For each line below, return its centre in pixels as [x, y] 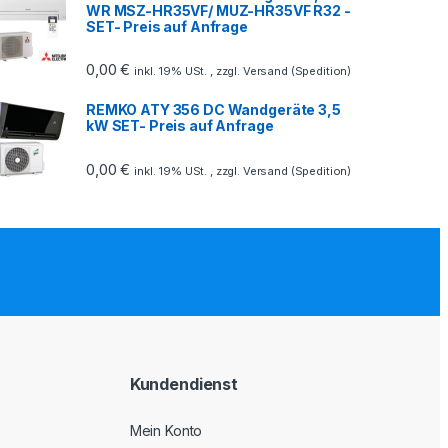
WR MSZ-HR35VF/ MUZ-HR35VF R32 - [218, 11]
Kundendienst [184, 384]
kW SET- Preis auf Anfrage [180, 126]
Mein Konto [166, 431]
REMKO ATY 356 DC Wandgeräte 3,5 [213, 110]
